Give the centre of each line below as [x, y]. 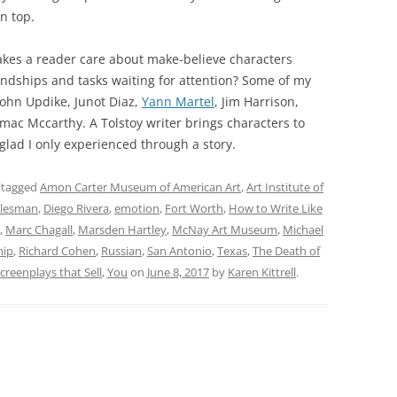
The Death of [286, 251]
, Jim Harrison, [257, 101]
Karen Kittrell [262, 272]
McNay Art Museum [225, 230]
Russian [121, 251]
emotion [137, 208]
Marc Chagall [39, 230]
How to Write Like [276, 208]
